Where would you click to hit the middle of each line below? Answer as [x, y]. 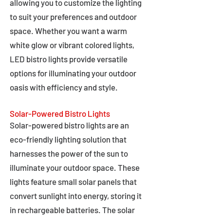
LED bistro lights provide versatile [69, 59]
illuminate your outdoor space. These [75, 167]
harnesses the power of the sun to [69, 153]
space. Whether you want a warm [68, 31]
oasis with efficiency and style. [64, 87]
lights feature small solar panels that [73, 182]
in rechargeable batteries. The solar [72, 210]
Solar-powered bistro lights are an [69, 125]
